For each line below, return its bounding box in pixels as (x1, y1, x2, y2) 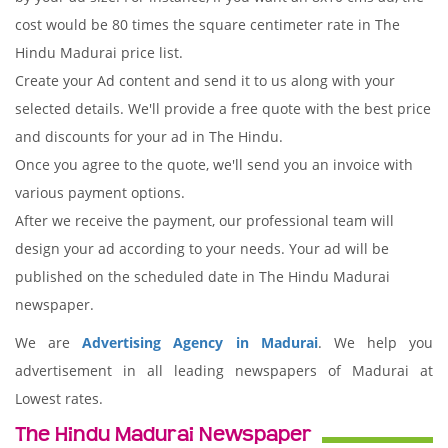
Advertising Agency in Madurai (82, 333, 318, 352)
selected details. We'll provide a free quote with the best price (15, 99, 431, 118)
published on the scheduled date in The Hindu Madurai (15, 267, 390, 286)
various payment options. (15, 183, 185, 202)
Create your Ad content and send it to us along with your (15, 71, 395, 90)
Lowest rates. (15, 389, 103, 408)
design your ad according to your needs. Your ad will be (15, 239, 389, 258)
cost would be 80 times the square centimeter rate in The (15, 15, 400, 34)
